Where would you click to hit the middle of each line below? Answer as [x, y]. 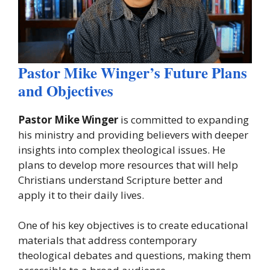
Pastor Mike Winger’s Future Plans [133, 72]
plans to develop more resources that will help [128, 165]
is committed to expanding [184, 119]
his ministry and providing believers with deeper [133, 134]
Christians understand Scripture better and [121, 180]
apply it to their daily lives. [81, 195]
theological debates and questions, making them [134, 256]
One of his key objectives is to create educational [133, 225]
